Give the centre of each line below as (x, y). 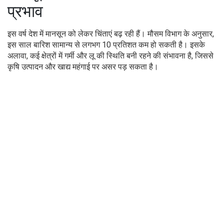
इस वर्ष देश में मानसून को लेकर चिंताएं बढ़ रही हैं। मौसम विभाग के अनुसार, (111, 33)
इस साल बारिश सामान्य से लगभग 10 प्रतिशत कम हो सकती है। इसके (106, 44)
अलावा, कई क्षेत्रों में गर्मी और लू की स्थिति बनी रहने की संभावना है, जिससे (110, 55)
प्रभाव (25, 11)
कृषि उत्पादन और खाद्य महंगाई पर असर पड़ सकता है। (83, 66)
